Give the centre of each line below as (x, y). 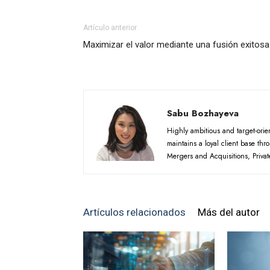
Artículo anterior (110, 28)
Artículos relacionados (134, 212)
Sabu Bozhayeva (203, 113)
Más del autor (229, 212)
